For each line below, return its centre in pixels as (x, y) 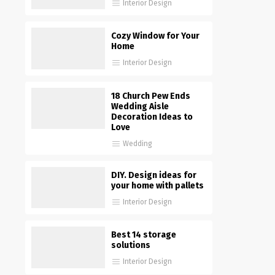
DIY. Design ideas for (154, 175)
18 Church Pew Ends (151, 96)
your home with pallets (157, 185)
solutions (131, 246)
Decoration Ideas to (152, 117)
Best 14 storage (144, 235)
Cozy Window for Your (155, 36)
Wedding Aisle (140, 106)
